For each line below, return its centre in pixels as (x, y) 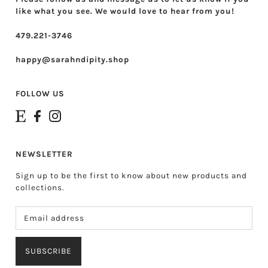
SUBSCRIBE (49, 251)
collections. (40, 188)
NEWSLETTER (45, 154)
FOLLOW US (40, 93)
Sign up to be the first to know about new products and (132, 176)
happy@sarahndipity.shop (73, 60)
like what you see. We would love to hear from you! (125, 11)
